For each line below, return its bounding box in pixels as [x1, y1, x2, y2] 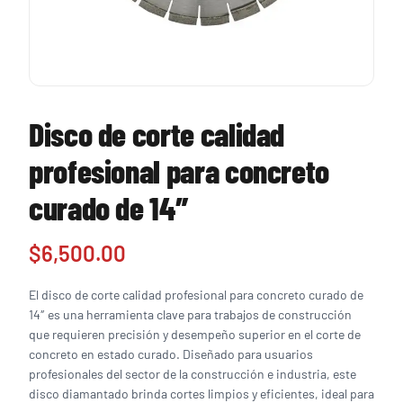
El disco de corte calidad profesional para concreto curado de [29, 287, 363, 302]
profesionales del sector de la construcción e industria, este [29, 366, 356, 381]
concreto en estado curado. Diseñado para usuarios [29, 346, 313, 362]
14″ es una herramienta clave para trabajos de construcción [29, 307, 352, 322]
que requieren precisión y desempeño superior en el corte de [29, 327, 361, 342]
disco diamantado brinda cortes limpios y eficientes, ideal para [29, 386, 374, 401]
